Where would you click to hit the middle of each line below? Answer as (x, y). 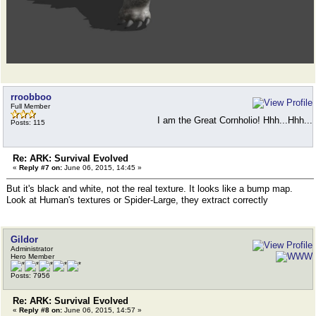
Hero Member (32, 256)
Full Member (30, 106)
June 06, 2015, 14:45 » (102, 168)
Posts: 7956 (30, 275)
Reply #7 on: (41, 168)
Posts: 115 (28, 122)
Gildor (24, 239)
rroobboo (31, 97)
